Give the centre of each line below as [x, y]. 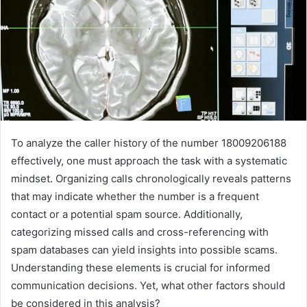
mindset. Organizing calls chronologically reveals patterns [151, 178]
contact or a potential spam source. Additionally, [127, 214]
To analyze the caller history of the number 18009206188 [149, 143]
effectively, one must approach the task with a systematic [149, 160]
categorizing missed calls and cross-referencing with [140, 232]
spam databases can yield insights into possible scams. [144, 249]
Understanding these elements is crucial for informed [140, 267]
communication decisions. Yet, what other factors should [148, 285]
